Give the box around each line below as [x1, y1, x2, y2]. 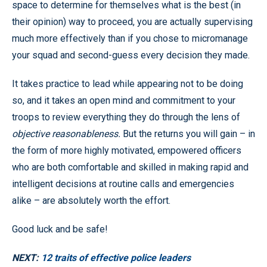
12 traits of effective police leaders [41, 252, 191, 263]
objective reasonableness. [12, 128, 123, 139]
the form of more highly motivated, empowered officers [12, 144, 241, 156]
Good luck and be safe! [12, 223, 108, 235]
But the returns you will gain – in [123, 128, 255, 139]
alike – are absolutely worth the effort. [12, 194, 170, 206]
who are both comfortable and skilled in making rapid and [12, 161, 249, 173]
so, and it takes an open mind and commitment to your [12, 94, 235, 106]
